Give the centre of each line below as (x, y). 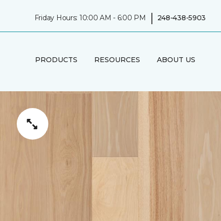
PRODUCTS (56, 59)
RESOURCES (117, 59)
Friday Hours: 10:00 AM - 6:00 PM (90, 18)
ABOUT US (176, 59)
